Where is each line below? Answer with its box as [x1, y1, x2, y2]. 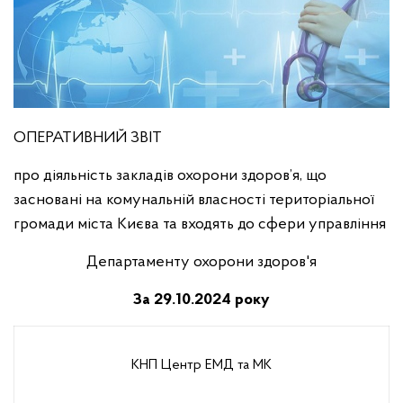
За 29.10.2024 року [133, 291, 270, 309]
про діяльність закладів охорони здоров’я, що [13, 167, 327, 185]
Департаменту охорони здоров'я [86, 254, 317, 272]
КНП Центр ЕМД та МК [131, 358, 272, 373]
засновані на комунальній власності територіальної [13, 192, 374, 210]
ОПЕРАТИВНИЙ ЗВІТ [13, 130, 162, 148]
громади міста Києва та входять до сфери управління [13, 216, 386, 234]
